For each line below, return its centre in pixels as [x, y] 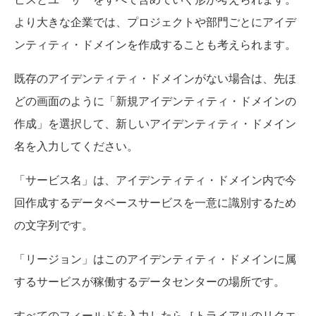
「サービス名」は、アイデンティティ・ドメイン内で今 [155, 179]
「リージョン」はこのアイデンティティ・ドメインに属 [155, 258]
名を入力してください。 [76, 145]
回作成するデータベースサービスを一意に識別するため [155, 202]
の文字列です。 [54, 224]
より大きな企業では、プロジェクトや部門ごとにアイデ [155, 21]
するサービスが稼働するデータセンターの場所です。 [150, 281]
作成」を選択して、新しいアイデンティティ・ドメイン [155, 123]
